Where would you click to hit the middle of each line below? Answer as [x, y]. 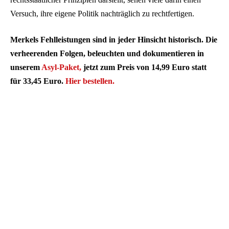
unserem [26, 67]
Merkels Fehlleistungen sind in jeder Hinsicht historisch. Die [114, 40]
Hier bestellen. [90, 81]
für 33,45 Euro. [38, 81]
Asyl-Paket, [61, 67]
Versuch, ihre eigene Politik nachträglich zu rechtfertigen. [102, 13]
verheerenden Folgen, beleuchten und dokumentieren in [107, 54]
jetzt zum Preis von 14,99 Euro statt [144, 67]
